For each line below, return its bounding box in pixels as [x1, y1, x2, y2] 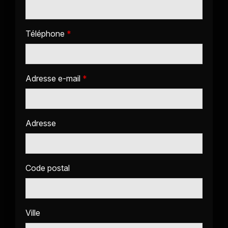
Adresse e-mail [25, 73, 82, 83]
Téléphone [25, 28, 67, 39]
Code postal [25, 163, 70, 173]
